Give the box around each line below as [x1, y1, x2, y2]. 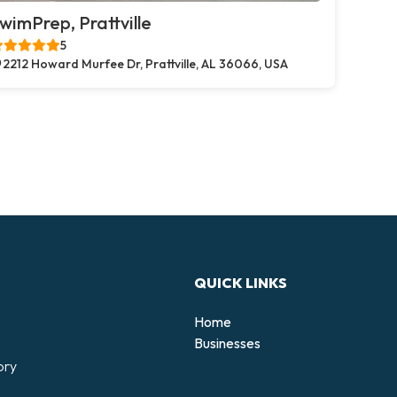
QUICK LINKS [194, 273, 287, 292]
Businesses [194, 333, 261, 352]
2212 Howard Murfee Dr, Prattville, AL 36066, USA [3, 56, 288, 72]
